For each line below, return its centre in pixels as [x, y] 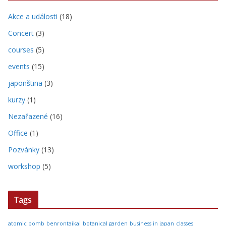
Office [18, 133]
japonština [25, 83]
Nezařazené [28, 116]
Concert [21, 33]
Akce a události [33, 16]
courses [21, 50]
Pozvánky [24, 150]
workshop [24, 166]
